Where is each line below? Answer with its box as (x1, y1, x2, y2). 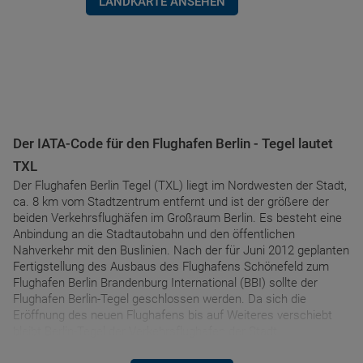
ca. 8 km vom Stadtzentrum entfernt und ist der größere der (13, 194, 329, 209)
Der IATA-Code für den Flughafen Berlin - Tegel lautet (13, 135, 333, 152)
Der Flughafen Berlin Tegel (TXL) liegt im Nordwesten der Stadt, (13, 178, 347, 193)
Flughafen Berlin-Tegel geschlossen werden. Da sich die (13, 292, 306, 306)
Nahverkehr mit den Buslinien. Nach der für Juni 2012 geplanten (13, 243, 349, 258)
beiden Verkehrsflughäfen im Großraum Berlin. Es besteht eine (13, 211, 342, 225)
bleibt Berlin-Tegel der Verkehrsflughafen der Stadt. (13, 324, 280, 339)
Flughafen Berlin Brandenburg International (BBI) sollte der (13, 275, 318, 290)
